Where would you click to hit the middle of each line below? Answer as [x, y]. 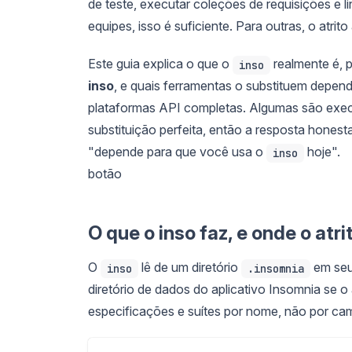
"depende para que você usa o [177, 151]
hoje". [322, 151]
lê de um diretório [190, 267]
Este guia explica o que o [160, 63]
